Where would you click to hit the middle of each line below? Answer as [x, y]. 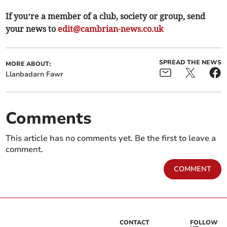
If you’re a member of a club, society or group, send [106, 16]
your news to [32, 29]
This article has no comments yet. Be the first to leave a [111, 139]
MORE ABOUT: [28, 64]
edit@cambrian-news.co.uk [111, 29]
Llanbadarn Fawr [35, 74]
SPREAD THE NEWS [190, 63]
